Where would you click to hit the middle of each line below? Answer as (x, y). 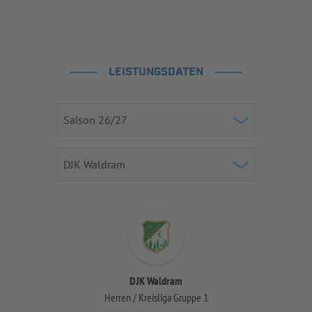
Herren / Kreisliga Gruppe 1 (156, 297)
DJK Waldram (156, 281)
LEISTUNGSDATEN (156, 72)
